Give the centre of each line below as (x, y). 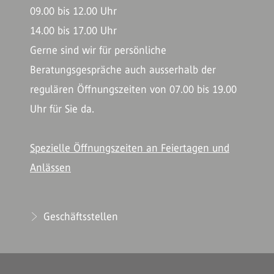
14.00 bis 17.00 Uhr (73, 31)
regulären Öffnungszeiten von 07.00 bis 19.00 (133, 89)
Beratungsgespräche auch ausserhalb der (123, 70)
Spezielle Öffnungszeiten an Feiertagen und (130, 148)
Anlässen (50, 168)
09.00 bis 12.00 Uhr (73, 11)
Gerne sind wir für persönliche (98, 50)
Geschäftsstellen (79, 217)
